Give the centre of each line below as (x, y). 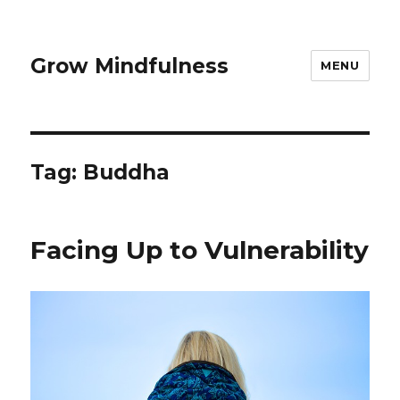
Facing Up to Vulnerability (200, 250)
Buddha (127, 172)
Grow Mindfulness (130, 66)
